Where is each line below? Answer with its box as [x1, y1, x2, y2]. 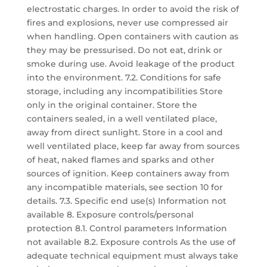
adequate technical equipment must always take [26, 250, 238, 261]
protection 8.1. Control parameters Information [26, 223, 227, 234]
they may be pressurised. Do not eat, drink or [26, 45, 222, 55]
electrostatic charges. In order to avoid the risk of [26, 4, 239, 14]
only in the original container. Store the [26, 100, 197, 110]
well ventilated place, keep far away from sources [26, 141, 240, 151]
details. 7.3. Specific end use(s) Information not [26, 195, 226, 206]
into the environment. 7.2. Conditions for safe [26, 72, 221, 83]
